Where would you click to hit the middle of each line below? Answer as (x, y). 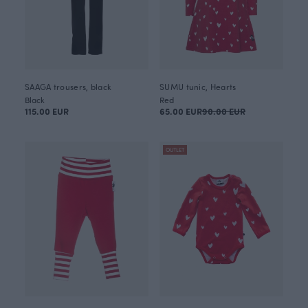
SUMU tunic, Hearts (198, 87)
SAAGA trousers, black (68, 87)
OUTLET (175, 150)
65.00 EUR (181, 111)
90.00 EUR (224, 111)
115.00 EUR (47, 111)
